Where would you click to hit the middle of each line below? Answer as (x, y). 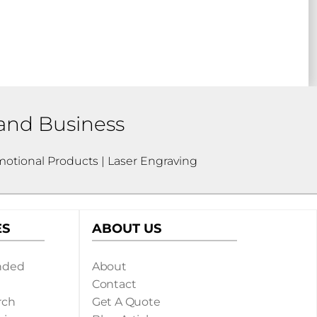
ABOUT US (126, 229)
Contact (114, 284)
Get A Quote (126, 302)
